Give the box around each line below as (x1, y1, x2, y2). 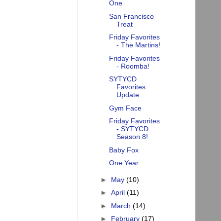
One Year (109, 159, 139, 167)
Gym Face (109, 104, 142, 112)
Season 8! (116, 133, 148, 141)
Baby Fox (109, 146, 139, 154)
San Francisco (109, 12, 154, 20)
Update (116, 91, 139, 99)
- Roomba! (116, 62, 149, 70)
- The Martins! (116, 41, 160, 49)
